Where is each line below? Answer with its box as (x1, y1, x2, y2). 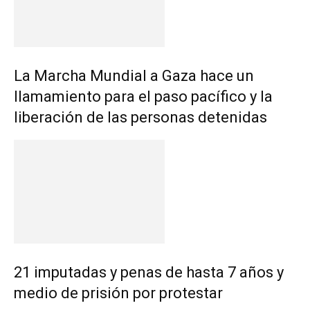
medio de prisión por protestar (14, 284, 223, 302)
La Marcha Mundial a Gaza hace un (14, 67, 254, 84)
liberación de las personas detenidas (14, 109, 267, 126)
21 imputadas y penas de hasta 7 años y (14, 264, 284, 281)
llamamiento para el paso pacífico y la (14, 88, 273, 105)
